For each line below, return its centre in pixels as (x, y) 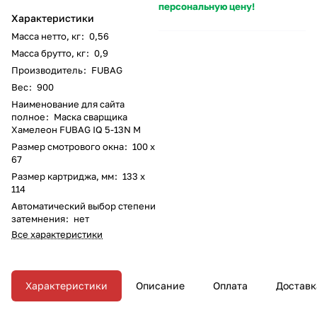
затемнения (38, 218)
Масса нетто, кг (46, 36)
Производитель (47, 70)
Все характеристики (57, 234)
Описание (160, 285)
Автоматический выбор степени (83, 206)
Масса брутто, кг (48, 53)
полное (28, 116)
